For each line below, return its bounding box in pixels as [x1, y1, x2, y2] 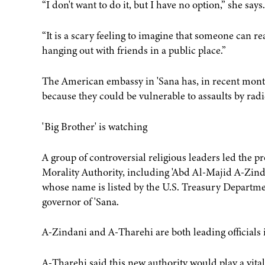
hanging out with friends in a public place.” [41, 43, 226, 57]
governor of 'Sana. [41, 194, 119, 209]
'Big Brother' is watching [41, 119, 147, 134]
